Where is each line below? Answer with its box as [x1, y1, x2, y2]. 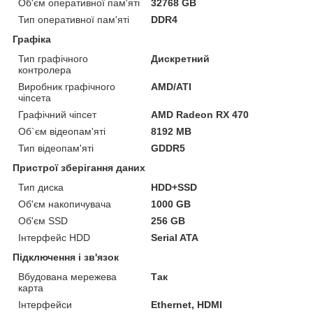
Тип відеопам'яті [18, 142, 94, 154]
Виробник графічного [18, 80, 115, 92]
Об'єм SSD [18, 214, 68, 226]
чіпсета [18, 92, 51, 103]
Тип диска [18, 181, 64, 193]
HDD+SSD [151, 181, 198, 193]
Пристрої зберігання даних [13, 161, 145, 173]
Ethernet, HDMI [151, 298, 223, 310]
